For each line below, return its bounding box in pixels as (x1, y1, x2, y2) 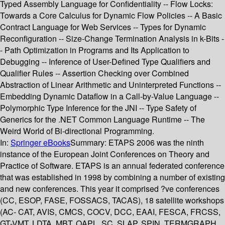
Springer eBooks (11, 137, 70, 149)
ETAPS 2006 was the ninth (108, 137, 204, 149)
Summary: (70, 137, 108, 149)
